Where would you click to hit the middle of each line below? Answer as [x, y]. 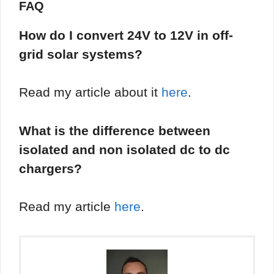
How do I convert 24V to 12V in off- [126, 35]
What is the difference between [115, 130]
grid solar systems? [81, 54]
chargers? [50, 168]
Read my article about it [90, 92]
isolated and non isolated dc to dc [124, 149]
